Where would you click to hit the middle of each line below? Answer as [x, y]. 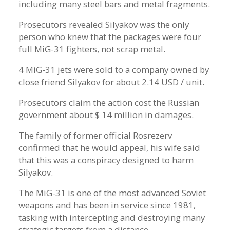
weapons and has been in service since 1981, [107, 205]
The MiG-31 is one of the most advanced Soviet [112, 193]
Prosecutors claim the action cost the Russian [109, 103]
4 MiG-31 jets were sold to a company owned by [114, 70]
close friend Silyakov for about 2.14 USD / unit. [111, 82]
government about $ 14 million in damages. [106, 115]
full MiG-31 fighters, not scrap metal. [92, 49]
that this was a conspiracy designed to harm [106, 160]
